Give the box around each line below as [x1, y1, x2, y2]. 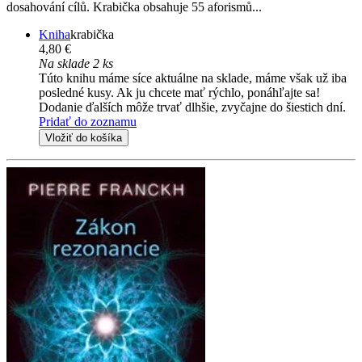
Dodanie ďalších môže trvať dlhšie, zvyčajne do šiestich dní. [39, 100, 346, 115]
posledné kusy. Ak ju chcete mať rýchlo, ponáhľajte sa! [39, 86, 320, 100]
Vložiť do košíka [45, 132, 122, 145]
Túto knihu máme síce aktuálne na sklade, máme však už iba [39, 71, 347, 86]
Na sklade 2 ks [39, 57, 113, 71]
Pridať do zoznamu [39, 115, 137, 129]
